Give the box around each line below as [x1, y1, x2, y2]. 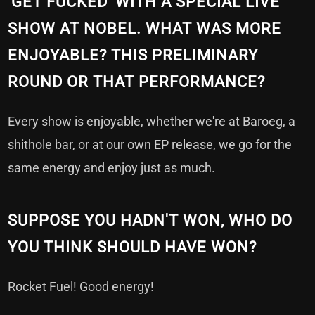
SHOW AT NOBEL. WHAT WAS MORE [8, 19, 282, 37]
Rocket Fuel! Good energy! [8, 278, 155, 294]
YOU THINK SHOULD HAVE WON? [8, 238, 257, 256]
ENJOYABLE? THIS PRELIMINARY [8, 46, 259, 64]
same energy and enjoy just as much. [8, 160, 216, 175]
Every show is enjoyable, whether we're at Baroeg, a [8, 113, 296, 129]
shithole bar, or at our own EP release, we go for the [8, 136, 292, 152]
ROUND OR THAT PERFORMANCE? [8, 72, 266, 91]
